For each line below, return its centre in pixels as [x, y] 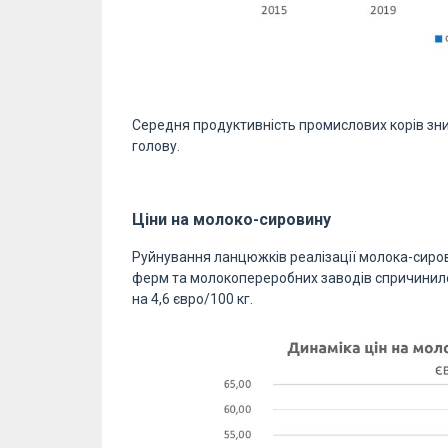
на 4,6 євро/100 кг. [195, 299]
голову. [157, 146]
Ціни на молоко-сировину [231, 220]
